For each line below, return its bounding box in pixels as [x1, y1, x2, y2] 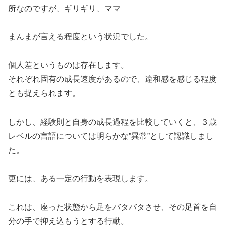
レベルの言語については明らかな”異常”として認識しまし [8, 131, 214, 140]
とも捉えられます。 [8, 89, 80, 98]
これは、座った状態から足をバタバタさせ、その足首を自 [8, 202, 217, 211]
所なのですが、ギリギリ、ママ [8, 4, 121, 13]
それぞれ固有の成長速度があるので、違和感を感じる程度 [8, 75, 217, 84]
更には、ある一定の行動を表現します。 [8, 174, 153, 183]
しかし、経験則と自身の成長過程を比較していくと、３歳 [8, 117, 217, 126]
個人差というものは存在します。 [8, 61, 129, 70]
